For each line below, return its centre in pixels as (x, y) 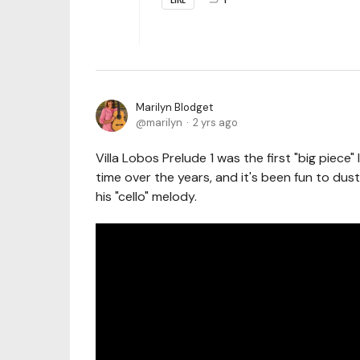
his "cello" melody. (146, 196)
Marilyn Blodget (174, 107)
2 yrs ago (215, 122)
